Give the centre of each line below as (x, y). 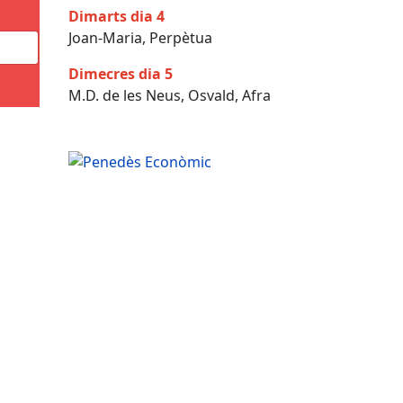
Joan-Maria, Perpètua (140, 38)
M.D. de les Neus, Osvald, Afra (170, 95)
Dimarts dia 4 (116, 16)
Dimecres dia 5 (121, 74)
